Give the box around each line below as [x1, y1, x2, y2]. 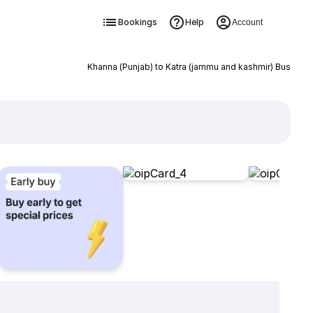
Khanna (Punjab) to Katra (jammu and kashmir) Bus [87, 61, 291, 72]
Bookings [117, 17, 157, 27]
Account [231, 17, 263, 27]
